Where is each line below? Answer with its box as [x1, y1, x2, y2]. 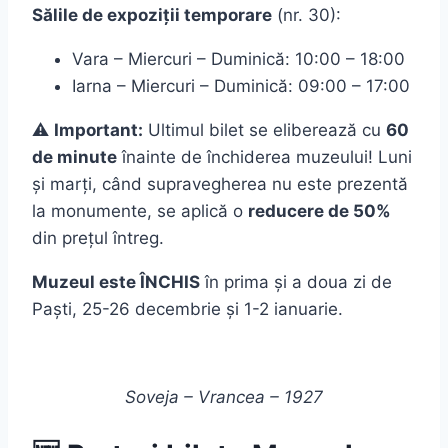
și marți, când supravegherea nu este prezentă [32, 173, 408, 194]
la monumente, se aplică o [32, 200, 248, 221]
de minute [32, 146, 117, 167]
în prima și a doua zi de [200, 271, 392, 292]
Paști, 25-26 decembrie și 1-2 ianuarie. [32, 298, 343, 319]
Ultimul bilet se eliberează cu [143, 119, 386, 140]
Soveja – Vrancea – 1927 [125, 386, 323, 407]
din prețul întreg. [32, 227, 164, 248]
